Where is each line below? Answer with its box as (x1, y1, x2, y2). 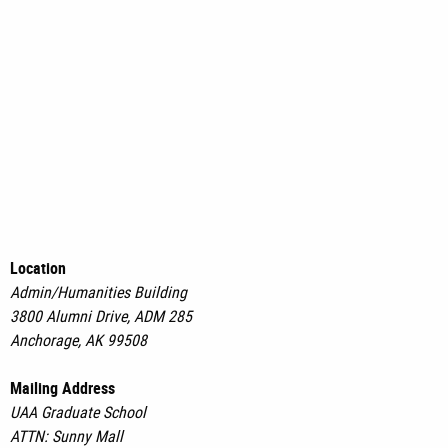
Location (10, 257, 66, 280)
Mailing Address (10, 377, 115, 400)
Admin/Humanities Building (10, 281, 187, 304)
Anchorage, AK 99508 (10, 329, 147, 352)
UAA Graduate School (10, 401, 146, 424)
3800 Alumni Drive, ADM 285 (10, 305, 192, 328)
